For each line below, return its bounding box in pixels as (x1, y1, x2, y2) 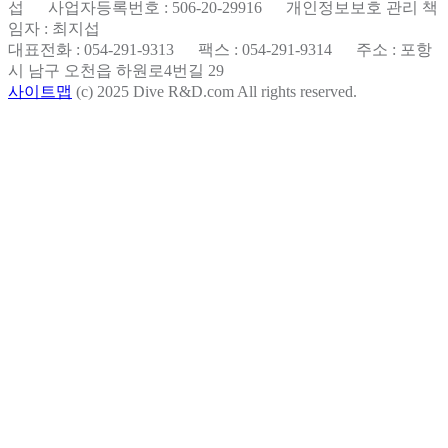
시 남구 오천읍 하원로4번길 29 (8, 62, 224, 80)
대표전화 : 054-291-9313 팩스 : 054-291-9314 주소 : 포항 (8, 41, 432, 59)
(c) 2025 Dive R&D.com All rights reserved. (72, 83, 357, 101)
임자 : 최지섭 (8, 20, 100, 38)
